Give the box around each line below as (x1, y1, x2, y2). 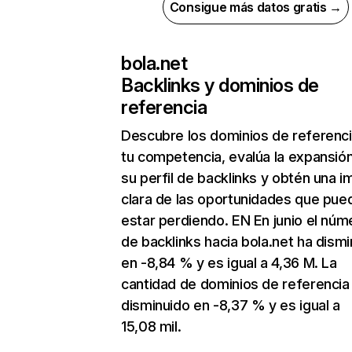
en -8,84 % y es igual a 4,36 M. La (121, 255, 337, 272)
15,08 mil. (121, 318, 181, 335)
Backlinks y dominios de (121, 74, 319, 97)
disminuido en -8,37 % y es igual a (121, 297, 340, 314)
